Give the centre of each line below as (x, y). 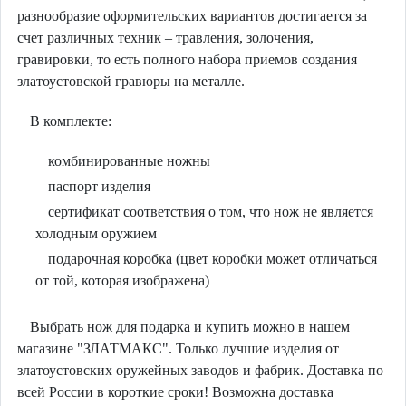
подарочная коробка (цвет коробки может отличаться (212, 259)
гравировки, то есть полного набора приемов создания (187, 60)
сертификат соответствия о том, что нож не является (210, 212)
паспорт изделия (99, 187)
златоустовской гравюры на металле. (130, 82)
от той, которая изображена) (122, 281)
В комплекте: (70, 121)
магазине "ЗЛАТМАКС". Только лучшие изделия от (178, 349)
